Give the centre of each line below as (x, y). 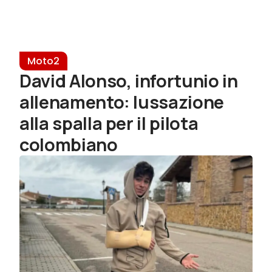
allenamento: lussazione (122, 102)
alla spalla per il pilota (109, 124)
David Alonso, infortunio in (129, 81)
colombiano (69, 145)
